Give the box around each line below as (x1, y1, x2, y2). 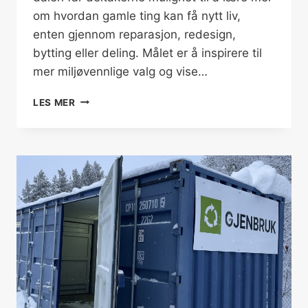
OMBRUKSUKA (74, 93, 147, 104)
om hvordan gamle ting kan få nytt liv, (33, 8, 241, 23)
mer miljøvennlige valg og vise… (33, 64, 208, 78)
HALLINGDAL (74, 107, 140, 119)
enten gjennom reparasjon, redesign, (33, 27, 236, 41)
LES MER (33, 96, 76, 108)
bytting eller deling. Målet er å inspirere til (33, 45, 262, 60)
